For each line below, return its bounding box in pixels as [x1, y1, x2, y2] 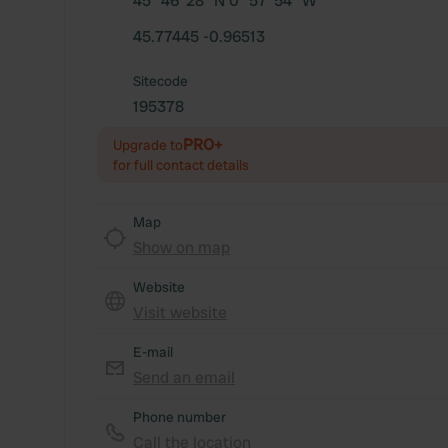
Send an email [133, 367, 235, 388]
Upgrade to [113, 136, 183, 154]
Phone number [133, 408, 226, 426]
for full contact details [113, 156, 249, 174]
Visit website [133, 302, 227, 323]
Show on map [133, 237, 230, 258]
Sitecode [133, 72, 188, 90]
